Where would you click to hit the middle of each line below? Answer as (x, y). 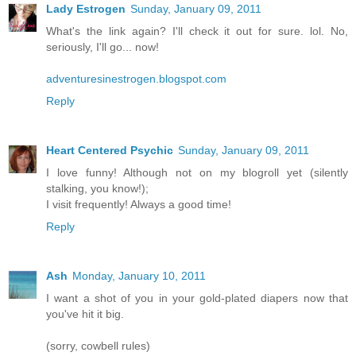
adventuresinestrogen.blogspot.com (136, 79)
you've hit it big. (85, 314)
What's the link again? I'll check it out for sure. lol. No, (197, 31)
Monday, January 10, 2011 (139, 276)
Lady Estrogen (86, 9)
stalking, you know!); (97, 189)
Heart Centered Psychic (110, 151)
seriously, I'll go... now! (103, 47)
